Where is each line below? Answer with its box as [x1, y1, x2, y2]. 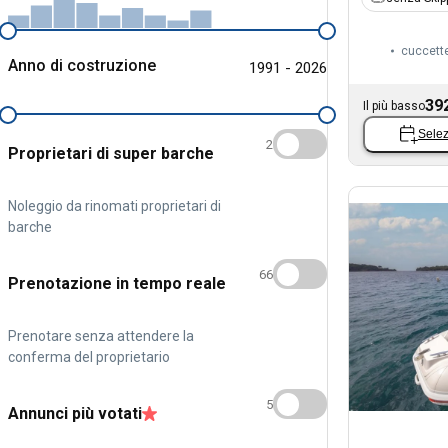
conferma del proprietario [8, 348, 170, 365]
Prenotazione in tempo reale [8, 273, 226, 293]
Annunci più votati [8, 403, 142, 423]
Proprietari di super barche [8, 143, 214, 163]
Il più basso [363, 98, 425, 113]
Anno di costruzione [8, 55, 156, 75]
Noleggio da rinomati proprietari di [8, 197, 221, 214]
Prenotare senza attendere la [8, 327, 194, 344]
